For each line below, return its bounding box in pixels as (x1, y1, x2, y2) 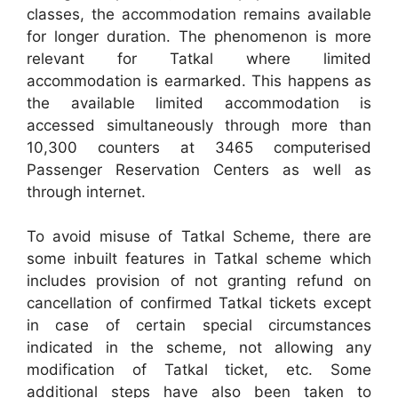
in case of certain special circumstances (27, 316, 371, 334)
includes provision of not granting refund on (27, 272, 371, 290)
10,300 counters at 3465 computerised (27, 138, 371, 156)
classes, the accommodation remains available (27, 4, 371, 23)
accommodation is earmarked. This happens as (27, 71, 371, 90)
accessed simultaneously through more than (27, 115, 371, 134)
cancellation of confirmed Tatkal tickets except (27, 294, 371, 312)
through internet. (27, 182, 146, 201)
